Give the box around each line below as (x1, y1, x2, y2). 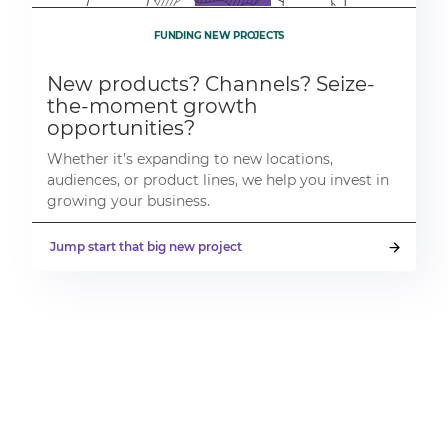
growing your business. (47, 192, 211, 211)
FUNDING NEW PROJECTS (154, 29, 284, 43)
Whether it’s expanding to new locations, (47, 150, 334, 169)
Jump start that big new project (50, 239, 243, 255)
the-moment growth (47, 94, 259, 119)
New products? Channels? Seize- (47, 72, 376, 97)
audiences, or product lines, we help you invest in (47, 171, 390, 190)
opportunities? (47, 116, 196, 141)
